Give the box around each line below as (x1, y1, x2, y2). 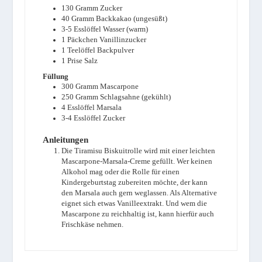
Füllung (43, 72, 69, 81)
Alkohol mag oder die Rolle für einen (61, 168, 180, 177)
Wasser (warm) (103, 25, 149, 33)
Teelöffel (67, 46, 96, 54)
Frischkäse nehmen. (61, 220, 124, 229)
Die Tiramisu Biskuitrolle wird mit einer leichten (61, 147, 216, 156)
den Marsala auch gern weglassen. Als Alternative (61, 189, 218, 198)
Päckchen (67, 35, 98, 44)
